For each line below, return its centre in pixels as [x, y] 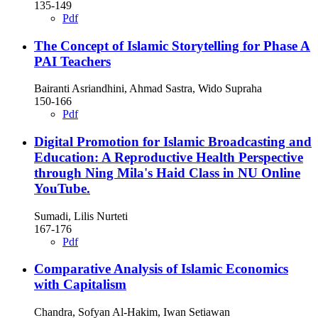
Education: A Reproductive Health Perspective [169, 157]
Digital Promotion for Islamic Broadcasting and [173, 141]
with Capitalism [80, 285]
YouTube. [62, 188]
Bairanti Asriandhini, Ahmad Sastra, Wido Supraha [148, 89]
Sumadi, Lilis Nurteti [81, 216]
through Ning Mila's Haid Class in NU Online [167, 172]
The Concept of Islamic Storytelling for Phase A [172, 45]
